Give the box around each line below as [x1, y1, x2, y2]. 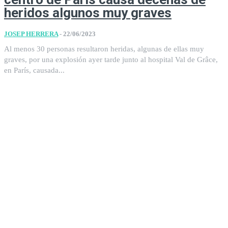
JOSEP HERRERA [4, 30, 58, 38]
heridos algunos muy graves [4, 5, 172, 20]
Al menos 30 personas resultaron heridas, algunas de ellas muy [4, 44, 204, 53]
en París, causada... [4, 66, 65, 74]
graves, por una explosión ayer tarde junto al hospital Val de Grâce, [4, 55, 218, 64]
